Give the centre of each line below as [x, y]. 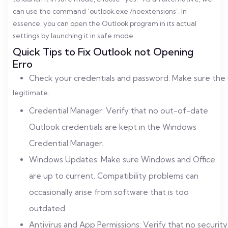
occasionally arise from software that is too [109, 192]
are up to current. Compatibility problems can [114, 176]
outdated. [48, 208]
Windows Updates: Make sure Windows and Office [122, 160]
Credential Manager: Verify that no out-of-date [119, 111]
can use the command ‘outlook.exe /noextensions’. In [100, 11]
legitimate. [31, 93]
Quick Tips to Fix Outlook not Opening [103, 52]
